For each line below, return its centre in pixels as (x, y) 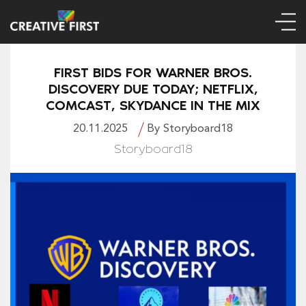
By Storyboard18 (190, 129)
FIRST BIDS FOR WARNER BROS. (153, 73)
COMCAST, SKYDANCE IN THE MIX (153, 106)
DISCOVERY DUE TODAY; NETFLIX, (153, 89)
